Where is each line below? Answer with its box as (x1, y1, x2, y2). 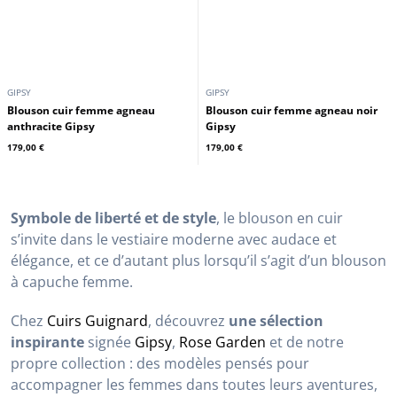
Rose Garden (206, 4, 272, 19)
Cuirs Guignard (7, 4, 87, 19)
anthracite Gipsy (7, 322, 95, 338)
